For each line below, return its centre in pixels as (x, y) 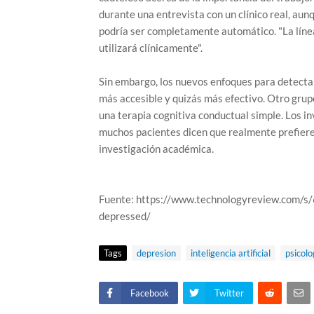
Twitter (229, 293)
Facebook (149, 293)
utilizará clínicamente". (150, 47)
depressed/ (124, 216)
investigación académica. (156, 148)
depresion (156, 253)
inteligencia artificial (230, 253)
